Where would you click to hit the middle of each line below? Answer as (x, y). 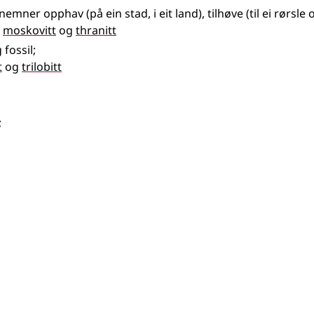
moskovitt (29, 30)
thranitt (96, 30)
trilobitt (42, 67)
